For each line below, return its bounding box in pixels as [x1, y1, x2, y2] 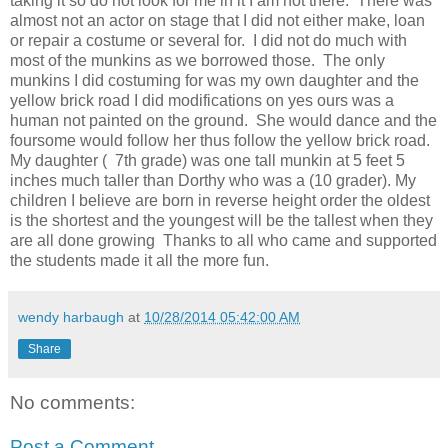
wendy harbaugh [18, 309, 124, 326]
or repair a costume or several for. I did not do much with [10, 32, 407, 50]
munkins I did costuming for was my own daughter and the [10, 72, 419, 90]
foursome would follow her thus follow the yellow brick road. [10, 132, 434, 150]
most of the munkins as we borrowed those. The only [10, 52, 385, 70]
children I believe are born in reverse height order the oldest [10, 192, 430, 210]
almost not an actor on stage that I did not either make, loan [10, 12, 425, 30]
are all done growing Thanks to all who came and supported [10, 232, 437, 250]
